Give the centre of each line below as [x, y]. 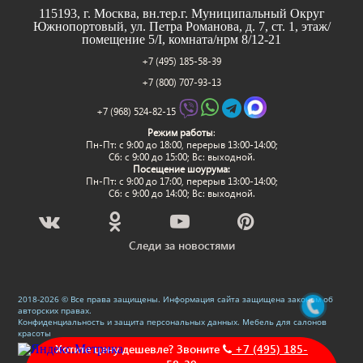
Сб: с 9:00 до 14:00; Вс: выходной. [181, 193]
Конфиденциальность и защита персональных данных [128, 321]
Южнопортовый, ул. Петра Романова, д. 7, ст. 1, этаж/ [181, 26]
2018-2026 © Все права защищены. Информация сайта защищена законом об [176, 299]
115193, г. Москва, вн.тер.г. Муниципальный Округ [181, 13]
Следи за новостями [181, 245]
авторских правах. [55, 310]
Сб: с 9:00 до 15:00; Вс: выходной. [181, 156]
